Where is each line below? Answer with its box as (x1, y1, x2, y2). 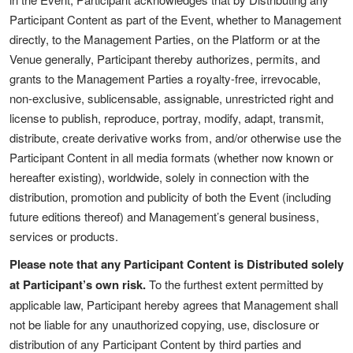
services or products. (9, 228, 118, 244)
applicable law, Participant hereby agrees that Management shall (9, 296, 338, 313)
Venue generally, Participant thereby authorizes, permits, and (9, 50, 320, 67)
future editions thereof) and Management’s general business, (9, 208, 319, 225)
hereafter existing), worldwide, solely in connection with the (9, 169, 309, 185)
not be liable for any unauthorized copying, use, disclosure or (9, 316, 319, 333)
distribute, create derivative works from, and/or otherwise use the (9, 129, 341, 146)
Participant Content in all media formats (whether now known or (9, 149, 333, 165)
